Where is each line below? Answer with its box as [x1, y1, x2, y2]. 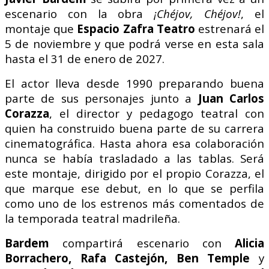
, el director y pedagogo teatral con [49, 105, 264, 121]
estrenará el [195, 20, 265, 36]
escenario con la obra [5, 5, 154, 21]
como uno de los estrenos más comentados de [5, 195, 264, 211]
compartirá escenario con [62, 235, 222, 250]
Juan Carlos [198, 90, 265, 106]
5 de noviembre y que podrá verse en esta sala [5, 35, 264, 51]
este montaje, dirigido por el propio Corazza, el [5, 165, 264, 181]
